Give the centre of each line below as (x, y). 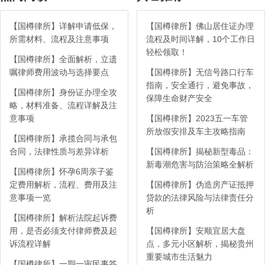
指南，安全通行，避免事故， (200, 85)
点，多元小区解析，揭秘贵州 (200, 243)
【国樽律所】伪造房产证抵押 (200, 184)
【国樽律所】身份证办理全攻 (63, 92)
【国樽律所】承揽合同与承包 (63, 138)
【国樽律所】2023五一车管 (197, 118)
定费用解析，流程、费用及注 (63, 184)
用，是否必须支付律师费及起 (63, 230)
